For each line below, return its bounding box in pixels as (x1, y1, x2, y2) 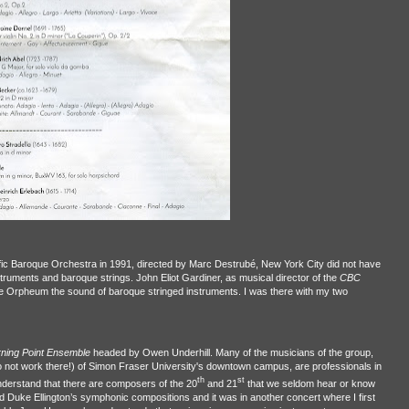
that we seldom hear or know (244, 377, 375, 389)
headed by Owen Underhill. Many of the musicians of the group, (89, 347, 373, 358)
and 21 (204, 377, 237, 389)
